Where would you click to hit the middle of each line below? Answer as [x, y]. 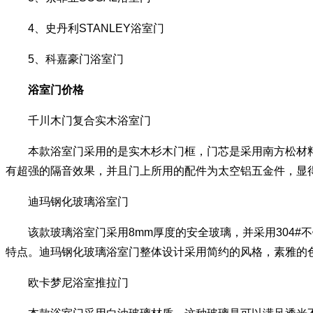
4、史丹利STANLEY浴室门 [85, 28]
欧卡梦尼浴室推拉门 [67, 282]
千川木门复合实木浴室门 [78, 120]
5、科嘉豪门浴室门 [65, 59]
